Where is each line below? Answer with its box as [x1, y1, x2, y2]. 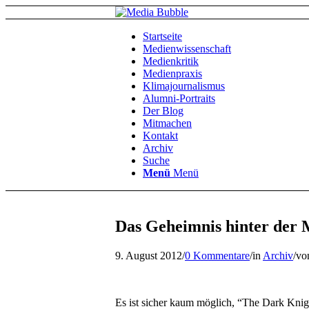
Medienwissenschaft [143, 43, 231, 54]
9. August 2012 [115, 249, 182, 261]
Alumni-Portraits [143, 92, 215, 104]
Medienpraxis [143, 68, 202, 79]
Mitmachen [143, 117, 192, 129]
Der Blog [143, 105, 183, 117]
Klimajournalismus [143, 80, 225, 92]
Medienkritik [143, 55, 199, 67]
